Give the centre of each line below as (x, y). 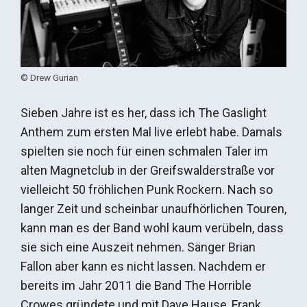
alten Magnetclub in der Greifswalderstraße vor (148, 171)
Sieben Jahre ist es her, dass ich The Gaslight (144, 113)
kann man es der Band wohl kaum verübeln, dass (152, 228)
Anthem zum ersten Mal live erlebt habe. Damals (151, 132)
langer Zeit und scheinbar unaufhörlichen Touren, (153, 209)
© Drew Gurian (49, 78)
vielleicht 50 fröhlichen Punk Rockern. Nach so (147, 190)
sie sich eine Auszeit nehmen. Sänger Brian (138, 247)
